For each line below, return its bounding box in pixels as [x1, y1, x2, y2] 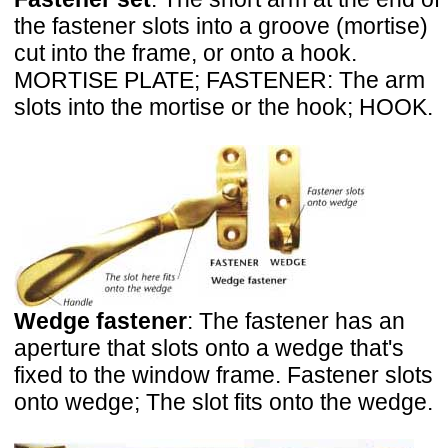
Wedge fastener [14, 307, 187, 334]
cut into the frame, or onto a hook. [14, 40, 357, 67]
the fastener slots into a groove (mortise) [14, 13, 428, 40]
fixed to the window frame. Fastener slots [14, 361, 433, 388]
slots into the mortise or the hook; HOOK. [14, 94, 433, 121]
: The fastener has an [187, 307, 405, 334]
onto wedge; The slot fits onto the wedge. [14, 388, 433, 415]
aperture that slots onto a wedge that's [14, 334, 404, 361]
